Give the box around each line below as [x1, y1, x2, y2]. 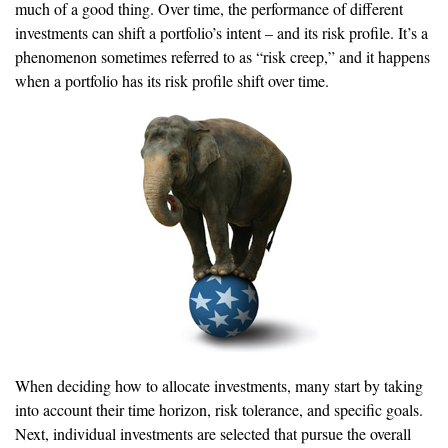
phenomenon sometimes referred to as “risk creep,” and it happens [15, 46, 430, 67]
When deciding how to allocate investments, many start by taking [15, 375, 423, 396]
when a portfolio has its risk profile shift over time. [15, 70, 329, 91]
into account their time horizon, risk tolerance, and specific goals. [15, 399, 423, 420]
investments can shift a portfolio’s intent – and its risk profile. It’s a [15, 22, 428, 43]
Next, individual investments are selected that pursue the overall [15, 423, 411, 444]
